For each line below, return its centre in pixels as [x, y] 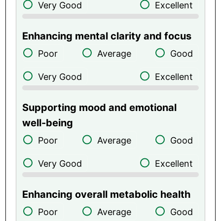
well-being [48, 123]
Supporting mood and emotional [100, 107]
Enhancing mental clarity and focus [107, 36]
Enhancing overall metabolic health [107, 194]
